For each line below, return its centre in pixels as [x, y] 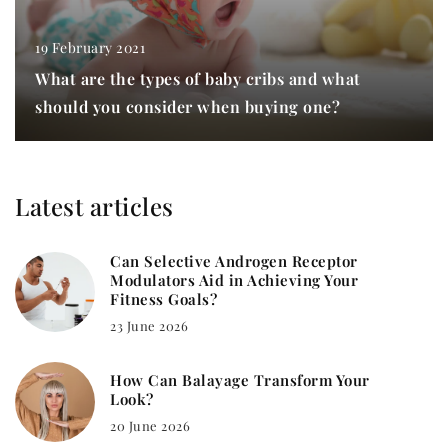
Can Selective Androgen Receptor [234, 260]
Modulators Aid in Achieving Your [234, 279]
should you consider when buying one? [187, 106]
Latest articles [94, 205]
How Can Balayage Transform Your [240, 380]
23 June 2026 [149, 325]
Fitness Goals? [163, 298]
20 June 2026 [150, 426]
